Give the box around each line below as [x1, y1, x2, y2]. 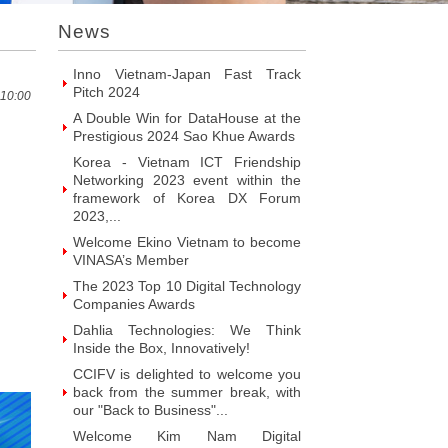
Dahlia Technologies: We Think [73, 322, 301, 338]
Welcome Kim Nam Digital [73, 428, 301, 444]
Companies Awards [73, 296, 195, 312]
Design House [73, 40, 162, 56]
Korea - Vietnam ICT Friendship [73, 154, 301, 170]
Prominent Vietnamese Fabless [73, 22, 301, 38]
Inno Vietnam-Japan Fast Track [73, 66, 301, 82]
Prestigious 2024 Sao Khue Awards [73, 128, 295, 144]
